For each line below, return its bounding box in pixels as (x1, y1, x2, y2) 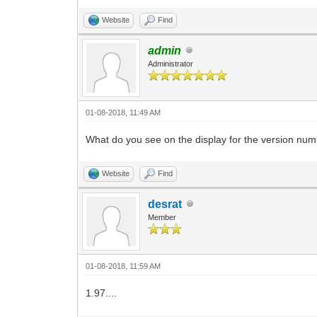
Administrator (148, 59, 194, 68)
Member (148, 212, 177, 221)
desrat (148, 197, 183, 210)
